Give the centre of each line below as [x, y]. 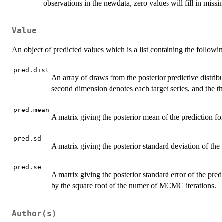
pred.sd [27, 139]
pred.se [27, 167]
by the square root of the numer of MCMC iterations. [134, 186]
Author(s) [34, 213]
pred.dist [31, 70]
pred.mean [31, 110]
